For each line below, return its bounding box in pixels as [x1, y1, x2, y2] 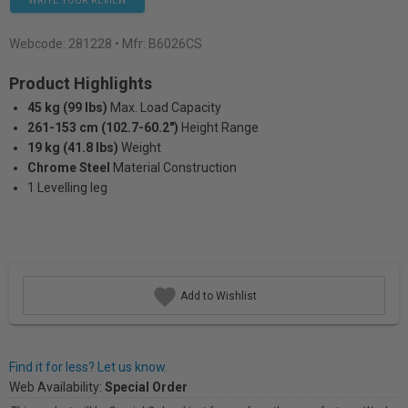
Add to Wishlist [177, 289, 257, 302]
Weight [121, 140, 161, 155]
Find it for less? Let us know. [9, 360, 168, 374]
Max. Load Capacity [110, 100, 221, 115]
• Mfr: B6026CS [115, 36, 202, 51]
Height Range [181, 120, 259, 135]
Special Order [105, 380, 188, 394]
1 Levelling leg [27, 180, 107, 195]
